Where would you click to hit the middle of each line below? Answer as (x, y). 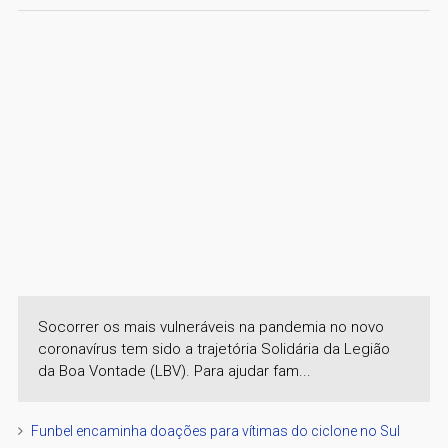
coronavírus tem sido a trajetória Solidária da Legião (213, 348)
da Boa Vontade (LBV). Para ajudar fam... (174, 370)
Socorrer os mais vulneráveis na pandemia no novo (210, 326)
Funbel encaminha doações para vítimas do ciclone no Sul (215, 430)
